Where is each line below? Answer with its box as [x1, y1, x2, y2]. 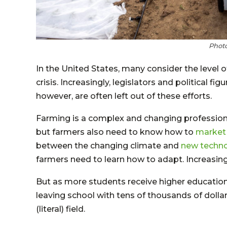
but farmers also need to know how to [36, 127, 196, 137]
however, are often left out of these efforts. [36, 91, 212, 101]
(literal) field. [36, 204, 85, 214]
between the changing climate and [36, 140, 181, 150]
